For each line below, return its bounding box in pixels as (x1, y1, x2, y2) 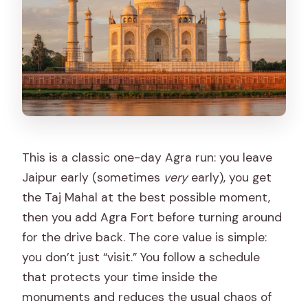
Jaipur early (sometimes (22, 170, 164, 186)
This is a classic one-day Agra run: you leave (22, 150, 273, 166)
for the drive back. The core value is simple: (22, 230, 267, 245)
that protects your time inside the (22, 269, 218, 285)
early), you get (188, 170, 272, 186)
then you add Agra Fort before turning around (22, 210, 283, 225)
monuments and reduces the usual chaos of (22, 289, 272, 305)
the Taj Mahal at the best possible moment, (22, 190, 271, 206)
